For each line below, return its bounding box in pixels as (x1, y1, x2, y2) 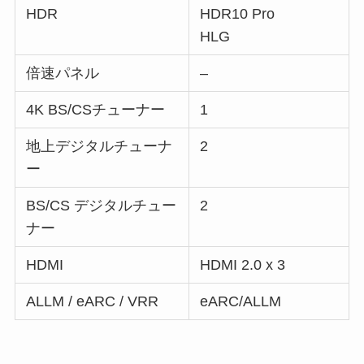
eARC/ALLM (200, 292, 282, 310)
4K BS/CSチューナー (26, 101, 166, 118)
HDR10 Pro (200, 5, 275, 22)
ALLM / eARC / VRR (26, 292, 159, 310)
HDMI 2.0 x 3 (200, 256, 286, 273)
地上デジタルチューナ (26, 137, 173, 154)
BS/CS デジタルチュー (26, 197, 177, 214)
